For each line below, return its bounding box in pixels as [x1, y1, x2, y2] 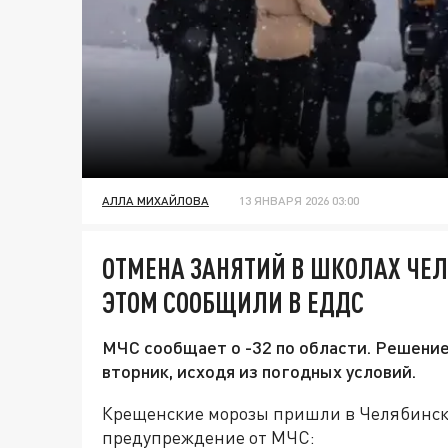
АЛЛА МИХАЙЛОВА [102, 193, 209, 209]
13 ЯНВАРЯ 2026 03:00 [239, 193, 359, 209]
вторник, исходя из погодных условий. [102, 360, 416, 383]
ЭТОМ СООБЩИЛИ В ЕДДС [102, 285, 364, 320]
